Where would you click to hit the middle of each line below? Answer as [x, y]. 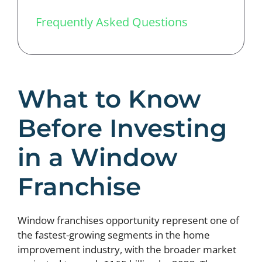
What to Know [109, 99]
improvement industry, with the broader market [127, 249]
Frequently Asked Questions [112, 22]
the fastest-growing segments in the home [114, 235]
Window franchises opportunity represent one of [128, 220]
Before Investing [122, 128]
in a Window [98, 157]
